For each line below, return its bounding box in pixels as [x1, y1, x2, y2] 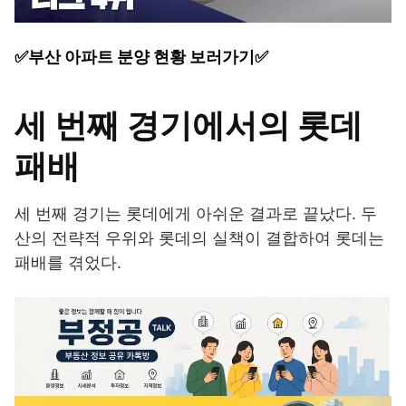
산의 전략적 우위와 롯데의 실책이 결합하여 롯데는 [14, 227, 384, 247]
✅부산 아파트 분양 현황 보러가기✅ [14, 46, 268, 66]
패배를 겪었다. [14, 252, 121, 272]
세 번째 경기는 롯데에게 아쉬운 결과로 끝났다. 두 [14, 203, 377, 223]
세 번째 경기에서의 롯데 [14, 104, 362, 145]
